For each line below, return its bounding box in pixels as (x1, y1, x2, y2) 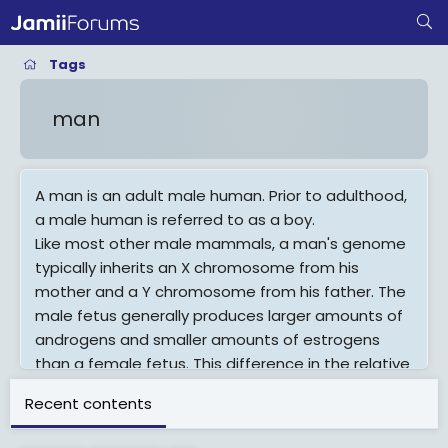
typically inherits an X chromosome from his (35, 257, 359, 278)
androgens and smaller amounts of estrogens (35, 329, 380, 350)
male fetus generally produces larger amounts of (35, 305, 403, 326)
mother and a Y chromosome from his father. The (35, 281, 406, 302)
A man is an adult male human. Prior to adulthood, (35, 185, 407, 206)
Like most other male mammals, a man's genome (35, 233, 406, 254)
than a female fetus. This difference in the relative (35, 353, 410, 374)
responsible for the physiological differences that (35, 401, 403, 422)
